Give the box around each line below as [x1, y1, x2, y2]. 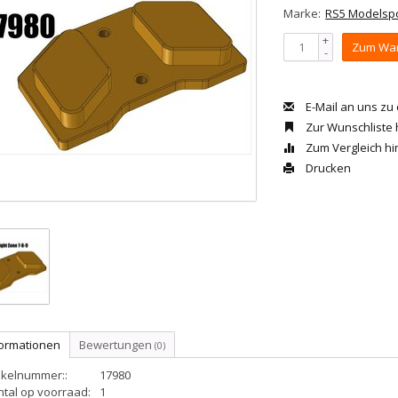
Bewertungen [79, 337, 155, 354]
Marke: [283, 5, 322, 21]
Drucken [303, 160, 352, 176]
